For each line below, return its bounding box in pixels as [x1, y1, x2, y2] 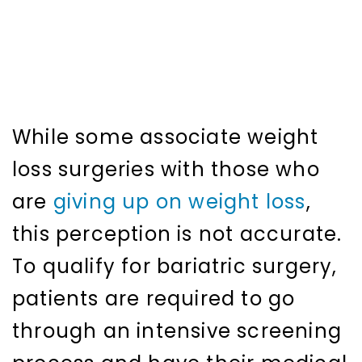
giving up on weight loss [53, 188, 306, 216]
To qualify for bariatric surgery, [12, 253, 338, 280]
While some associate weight [12, 124, 319, 151]
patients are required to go [12, 285, 296, 313]
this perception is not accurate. [12, 221, 343, 248]
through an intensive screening [12, 318, 343, 345]
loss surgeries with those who [12, 156, 320, 183]
